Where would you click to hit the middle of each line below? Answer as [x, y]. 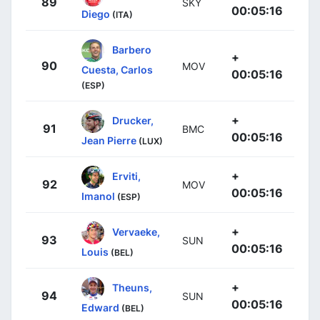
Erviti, [126, 176]
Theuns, [132, 287]
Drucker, [133, 120]
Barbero [132, 49]
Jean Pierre [109, 140]
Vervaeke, [136, 231]
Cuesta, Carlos [117, 69]
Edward [100, 307]
